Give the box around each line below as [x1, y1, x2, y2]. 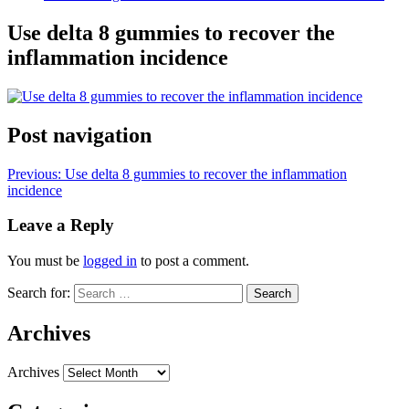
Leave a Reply [7, 215, 114, 236]
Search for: [7, 285, 70, 301]
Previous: [7, 165, 65, 182]
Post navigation [7, 122, 152, 147]
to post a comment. [137, 253, 249, 269]
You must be [7, 253, 83, 269]
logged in [83, 253, 137, 269]
